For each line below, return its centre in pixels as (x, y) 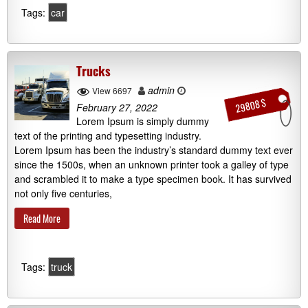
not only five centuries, (63, 193)
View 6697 (112, 91)
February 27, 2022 (117, 107)
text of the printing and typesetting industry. (108, 135)
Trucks (93, 71)
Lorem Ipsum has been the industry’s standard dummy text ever (154, 150)
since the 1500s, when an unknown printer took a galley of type (152, 164)
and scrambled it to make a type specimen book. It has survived (153, 178)
